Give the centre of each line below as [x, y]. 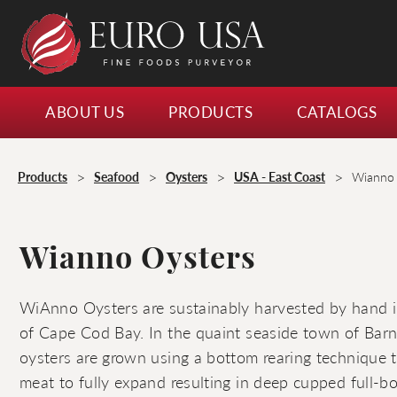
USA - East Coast [280, 176]
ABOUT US [85, 111]
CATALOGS [337, 111]
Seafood [117, 176]
